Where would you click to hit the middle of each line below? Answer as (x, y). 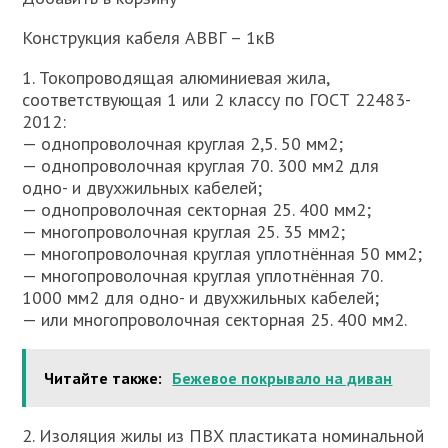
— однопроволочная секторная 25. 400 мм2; (197, 209)
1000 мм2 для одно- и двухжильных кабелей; (201, 297)
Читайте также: (103, 378)
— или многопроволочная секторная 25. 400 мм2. (215, 319)
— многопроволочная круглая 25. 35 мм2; (184, 231)
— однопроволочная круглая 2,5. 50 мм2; (183, 143)
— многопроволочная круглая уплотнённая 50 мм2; (222, 253)
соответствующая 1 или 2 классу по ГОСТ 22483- (217, 99)
